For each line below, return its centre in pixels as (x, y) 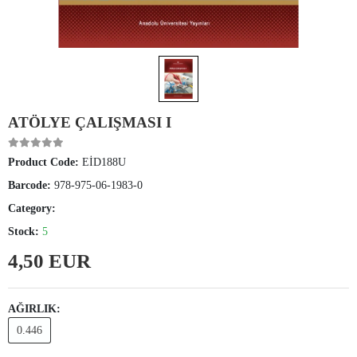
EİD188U (104, 163)
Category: (32, 209)
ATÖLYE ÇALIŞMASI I (90, 123)
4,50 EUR (49, 261)
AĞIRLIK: (34, 309)
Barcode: (31, 186)
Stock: (25, 232)
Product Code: (45, 163)
